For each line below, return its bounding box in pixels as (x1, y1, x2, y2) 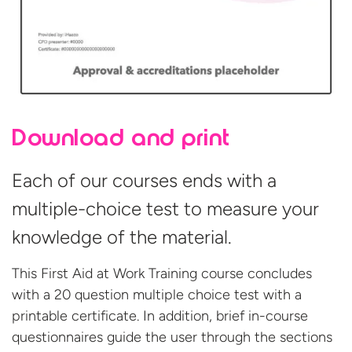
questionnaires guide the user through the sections (12, 328, 332, 346)
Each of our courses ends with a (12, 168, 277, 192)
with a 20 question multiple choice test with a (12, 285, 302, 303)
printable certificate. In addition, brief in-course (12, 306, 308, 324)
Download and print (12, 126, 230, 154)
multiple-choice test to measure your (12, 196, 319, 220)
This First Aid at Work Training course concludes (12, 264, 312, 282)
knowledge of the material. (12, 225, 232, 248)
